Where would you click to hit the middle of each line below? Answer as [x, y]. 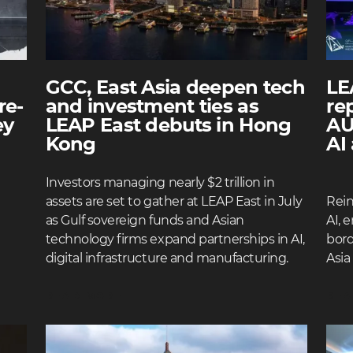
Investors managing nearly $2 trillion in [160, 183]
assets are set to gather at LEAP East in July [174, 202]
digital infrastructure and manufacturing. [167, 258]
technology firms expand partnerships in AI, [175, 240]
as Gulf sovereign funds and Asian [145, 221]
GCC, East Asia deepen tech [175, 88]
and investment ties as [152, 107]
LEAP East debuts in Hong [168, 126]
